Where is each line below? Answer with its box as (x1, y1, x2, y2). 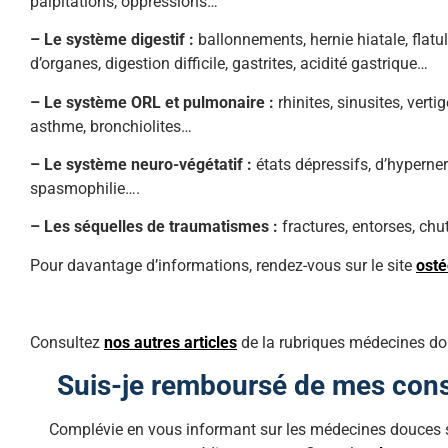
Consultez (30, 332, 104, 352)
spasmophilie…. (30, 179, 140, 198)
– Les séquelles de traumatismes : (30, 217, 278, 237)
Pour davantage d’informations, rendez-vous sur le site (30, 255, 416, 275)
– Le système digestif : (30, 30, 194, 50)
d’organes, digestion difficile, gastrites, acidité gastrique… (30, 54, 428, 74)
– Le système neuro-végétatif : (30, 155, 252, 174)
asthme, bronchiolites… (30, 116, 192, 136)
